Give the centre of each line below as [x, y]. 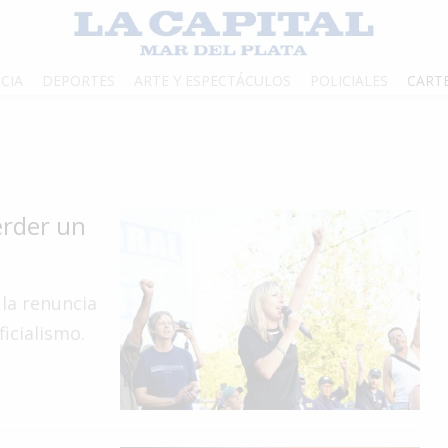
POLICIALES [349, 81]
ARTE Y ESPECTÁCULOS [212, 81]
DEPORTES [78, 81]
